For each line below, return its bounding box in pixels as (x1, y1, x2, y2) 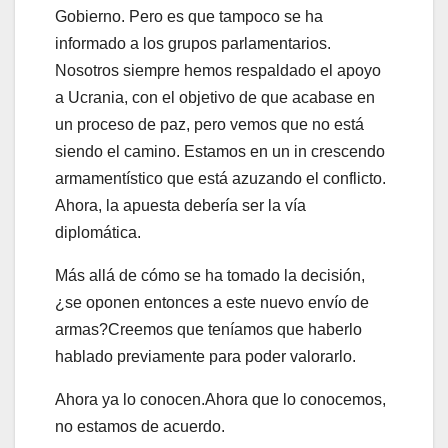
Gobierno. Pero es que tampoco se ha (55, 7, 323, 25)
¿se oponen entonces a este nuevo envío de (55, 293, 369, 311)
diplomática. (55, 223, 141, 241)
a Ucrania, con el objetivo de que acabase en (55, 88, 375, 106)
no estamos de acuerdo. (55, 417, 225, 435)
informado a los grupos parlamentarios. (55, 34, 331, 52)
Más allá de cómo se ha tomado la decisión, (55, 266, 365, 284)
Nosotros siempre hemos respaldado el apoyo (55, 61, 381, 79)
